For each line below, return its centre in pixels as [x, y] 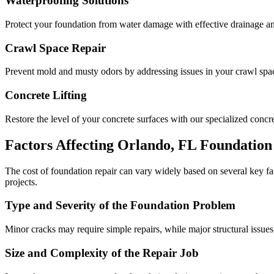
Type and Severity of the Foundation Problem [120, 206]
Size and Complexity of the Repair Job [102, 253]
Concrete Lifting [46, 95]
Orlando [144, 145]
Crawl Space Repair [55, 48]
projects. [21, 182]
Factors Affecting [61, 145]
